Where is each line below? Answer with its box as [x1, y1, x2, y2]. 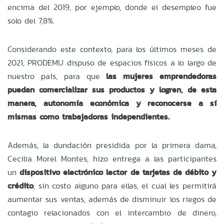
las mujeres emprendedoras [106, 70, 217, 82]
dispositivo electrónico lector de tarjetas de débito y [19, 166, 216, 178]
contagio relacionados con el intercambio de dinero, [7, 206, 216, 218]
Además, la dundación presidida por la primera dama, [7, 139, 216, 151]
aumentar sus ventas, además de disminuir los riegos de [7, 193, 216, 205]
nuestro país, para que [7, 70, 106, 82]
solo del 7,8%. [7, 14, 57, 26]
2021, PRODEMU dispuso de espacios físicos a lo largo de [7, 56, 216, 68]
